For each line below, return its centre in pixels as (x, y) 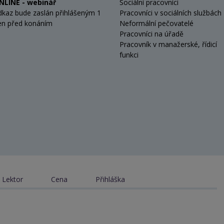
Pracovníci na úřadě (151, 33)
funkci (129, 54)
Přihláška (110, 179)
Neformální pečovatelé (156, 23)
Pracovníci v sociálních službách (170, 12)
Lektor (12, 179)
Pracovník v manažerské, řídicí (168, 44)
